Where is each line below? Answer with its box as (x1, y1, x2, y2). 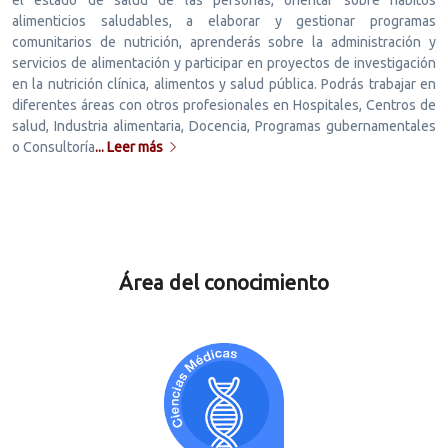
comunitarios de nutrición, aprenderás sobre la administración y (12, 33, 436, 50)
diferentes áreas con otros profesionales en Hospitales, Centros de (12, 96, 436, 113)
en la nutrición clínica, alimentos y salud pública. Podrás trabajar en (12, 75, 436, 92)
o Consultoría (12, 138, 95, 155)
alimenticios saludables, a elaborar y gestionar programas (12, 12, 436, 29)
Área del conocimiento (119, 270, 329, 294)
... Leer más (95, 138, 163, 155)
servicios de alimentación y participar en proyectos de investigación (12, 54, 436, 71)
